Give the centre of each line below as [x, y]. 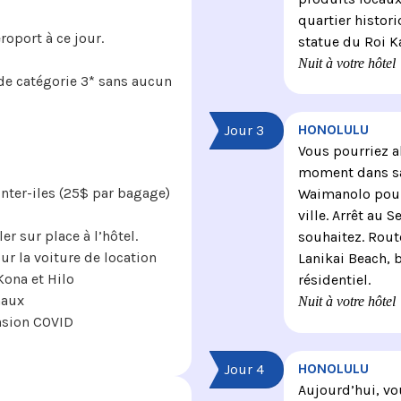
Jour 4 [244, 369]
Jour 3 [244, 131]
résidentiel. [334, 280]
